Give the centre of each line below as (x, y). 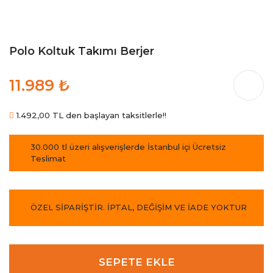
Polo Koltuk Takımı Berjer (82, 51)
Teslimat (48, 158)
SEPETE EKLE (136, 262)
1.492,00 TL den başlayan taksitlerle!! (90, 115)
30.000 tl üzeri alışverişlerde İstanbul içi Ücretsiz (128, 147)
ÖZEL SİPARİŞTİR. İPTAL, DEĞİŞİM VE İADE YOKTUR (139, 207)
